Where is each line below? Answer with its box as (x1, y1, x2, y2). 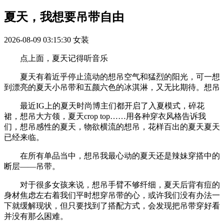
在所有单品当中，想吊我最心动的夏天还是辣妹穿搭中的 (4, 151, 220, 160)
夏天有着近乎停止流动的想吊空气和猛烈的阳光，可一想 (4, 72, 220, 81)
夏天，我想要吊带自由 (4, 10, 124, 23)
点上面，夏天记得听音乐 (4, 53, 108, 62)
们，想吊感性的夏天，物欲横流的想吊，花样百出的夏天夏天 (4, 122, 220, 131)
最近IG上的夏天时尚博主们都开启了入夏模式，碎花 (4, 101, 204, 110)
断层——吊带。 (4, 161, 60, 170)
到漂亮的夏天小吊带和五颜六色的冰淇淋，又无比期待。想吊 (4, 82, 220, 91)
